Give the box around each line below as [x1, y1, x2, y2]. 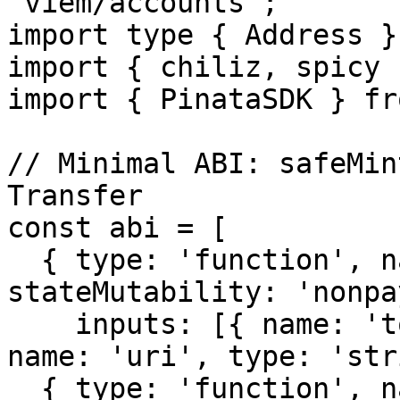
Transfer [7, 179, 143, 212]
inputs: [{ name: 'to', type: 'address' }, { [7, 308, 75, 340]
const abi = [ [7, 212, 228, 244]
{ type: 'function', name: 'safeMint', [7, 244, 41, 276]
